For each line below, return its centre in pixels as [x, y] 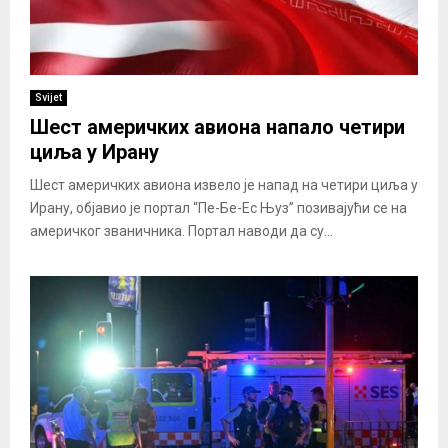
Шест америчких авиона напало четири [217, 126]
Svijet [48, 97]
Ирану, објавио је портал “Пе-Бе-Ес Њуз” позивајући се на [218, 207]
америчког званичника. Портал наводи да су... [181, 230]
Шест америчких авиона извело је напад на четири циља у [224, 184]
